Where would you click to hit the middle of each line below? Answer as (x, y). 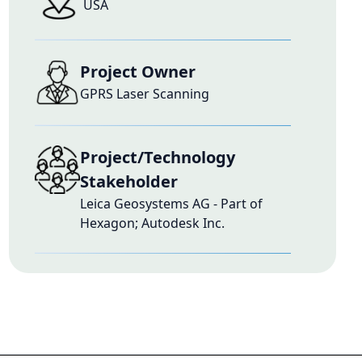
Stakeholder (128, 181)
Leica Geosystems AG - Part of (171, 204)
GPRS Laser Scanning (144, 94)
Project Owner (137, 72)
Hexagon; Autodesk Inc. (152, 223)
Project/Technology (157, 157)
